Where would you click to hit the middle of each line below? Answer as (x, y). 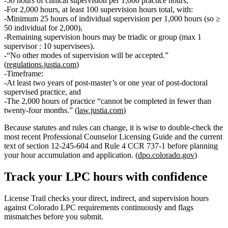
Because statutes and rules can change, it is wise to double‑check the (113, 127)
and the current (197, 136)
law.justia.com (100, 110)
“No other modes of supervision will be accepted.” (88, 55)
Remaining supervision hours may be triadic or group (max (102, 37)
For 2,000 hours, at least (46, 9)
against (16, 207)
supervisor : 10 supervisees (47, 46)
